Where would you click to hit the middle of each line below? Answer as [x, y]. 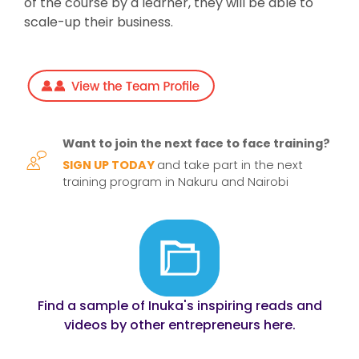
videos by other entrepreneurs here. [179, 325]
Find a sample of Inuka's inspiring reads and [179, 305]
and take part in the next [230, 165]
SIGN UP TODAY [109, 165]
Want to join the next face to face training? [196, 143]
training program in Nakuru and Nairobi [175, 182]
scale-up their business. [99, 22]
